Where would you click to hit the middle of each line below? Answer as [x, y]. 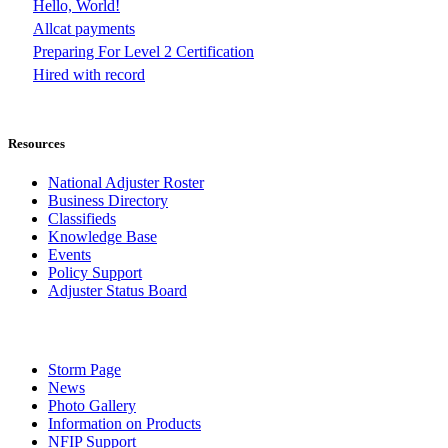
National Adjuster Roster [126, 183]
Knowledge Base [102, 237]
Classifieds [82, 219]
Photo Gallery [92, 405]
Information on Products [124, 423]
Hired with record [89, 75]
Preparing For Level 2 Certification [143, 52]
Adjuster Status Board [117, 291]
